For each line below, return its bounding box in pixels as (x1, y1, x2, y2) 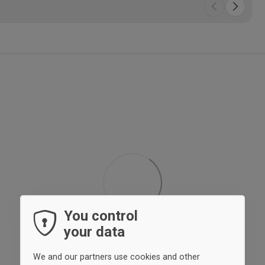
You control (64, 208, 138, 224)
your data (64, 224, 125, 240)
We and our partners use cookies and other (33, 252, 200, 261)
